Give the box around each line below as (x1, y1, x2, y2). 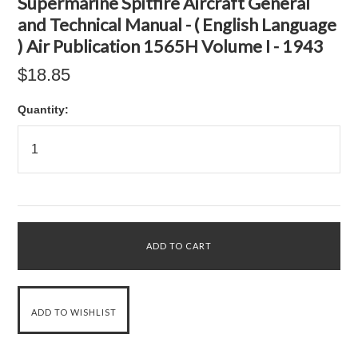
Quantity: (18, 103, 70, 116)
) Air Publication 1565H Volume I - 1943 (18, 35, 324, 57)
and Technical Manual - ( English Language (18, 14, 337, 35)
